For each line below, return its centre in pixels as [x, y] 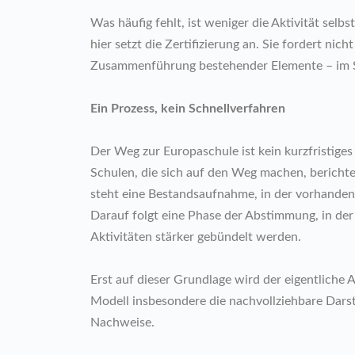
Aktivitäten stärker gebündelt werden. [196, 237]
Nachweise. [122, 322]
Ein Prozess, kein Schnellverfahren [188, 108]
